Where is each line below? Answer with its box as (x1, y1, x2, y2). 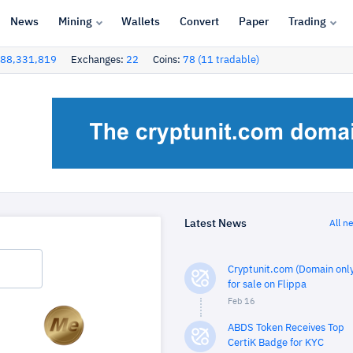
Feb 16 (228, 297, 255, 306)
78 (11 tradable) (183, 55, 259, 65)
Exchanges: (71, 55, 126, 65)
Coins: (153, 55, 183, 65)
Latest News (184, 217, 247, 229)
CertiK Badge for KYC (228, 338, 324, 348)
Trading (288, 16, 326, 28)
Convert (179, 16, 219, 28)
